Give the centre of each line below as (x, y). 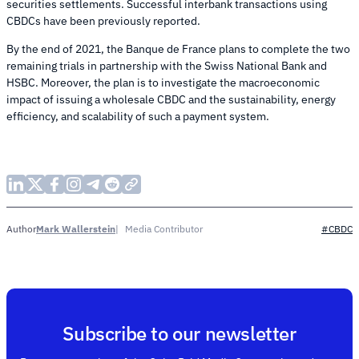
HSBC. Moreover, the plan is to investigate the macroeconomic (163, 83)
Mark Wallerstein (76, 228)
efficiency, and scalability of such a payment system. (138, 117)
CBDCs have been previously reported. (103, 21)
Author (21, 229)
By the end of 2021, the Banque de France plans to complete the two (178, 49)
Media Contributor (164, 228)
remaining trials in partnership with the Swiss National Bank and (167, 66)
